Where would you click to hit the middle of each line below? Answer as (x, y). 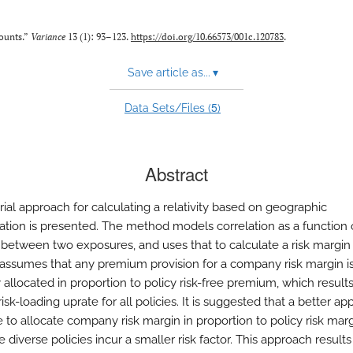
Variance (48, 37)
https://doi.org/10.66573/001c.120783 (207, 37)
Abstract (176, 173)
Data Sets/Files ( (168, 108)
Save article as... (169, 72)
